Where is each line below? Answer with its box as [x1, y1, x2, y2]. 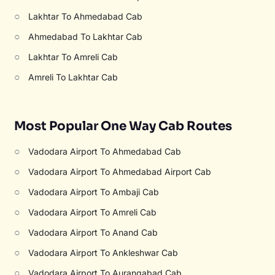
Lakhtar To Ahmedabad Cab [28, 11, 143, 21]
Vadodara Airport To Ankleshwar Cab [28, 247, 179, 258]
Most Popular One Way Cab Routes [14, 118, 233, 134]
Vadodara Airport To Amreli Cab [28, 207, 157, 217]
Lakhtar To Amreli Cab [28, 52, 118, 62]
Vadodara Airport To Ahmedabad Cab [28, 146, 182, 157]
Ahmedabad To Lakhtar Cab [28, 31, 143, 42]
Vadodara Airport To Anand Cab [28, 227, 158, 238]
